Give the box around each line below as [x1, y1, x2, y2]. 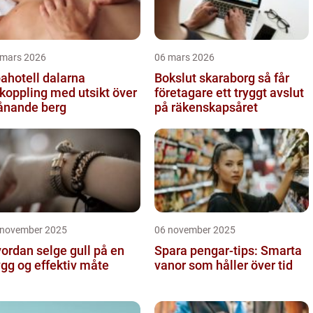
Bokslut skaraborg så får [154, 70, 258, 85]
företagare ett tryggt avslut [154, 85, 304, 100]
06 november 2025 [154, 224, 235, 235]
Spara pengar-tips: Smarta [154, 242, 302, 258]
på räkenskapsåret [154, 99, 258, 115]
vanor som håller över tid [154, 257, 293, 272]
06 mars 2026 [154, 51, 214, 63]
